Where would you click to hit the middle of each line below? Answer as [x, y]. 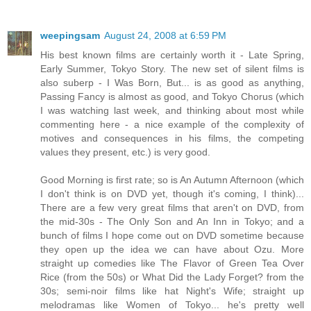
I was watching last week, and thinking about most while [172, 111]
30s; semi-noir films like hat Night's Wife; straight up [172, 291]
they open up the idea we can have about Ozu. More [172, 250]
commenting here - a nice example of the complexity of [172, 125]
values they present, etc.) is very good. [125, 152]
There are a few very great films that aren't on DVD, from [172, 208]
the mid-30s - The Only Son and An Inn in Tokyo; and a [172, 222]
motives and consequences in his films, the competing [172, 138]
